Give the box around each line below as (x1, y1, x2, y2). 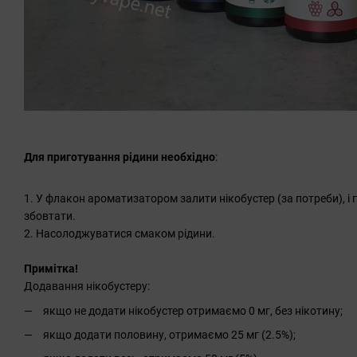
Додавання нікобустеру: (24, 280, 150, 293)
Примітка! (24, 262, 80, 276)
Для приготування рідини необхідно (24, 150, 215, 163)
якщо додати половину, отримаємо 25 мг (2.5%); (43, 328, 296, 341)
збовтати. (24, 210, 76, 223)
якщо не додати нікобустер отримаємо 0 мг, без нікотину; (43, 304, 343, 317)
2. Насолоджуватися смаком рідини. (24, 227, 215, 241)
